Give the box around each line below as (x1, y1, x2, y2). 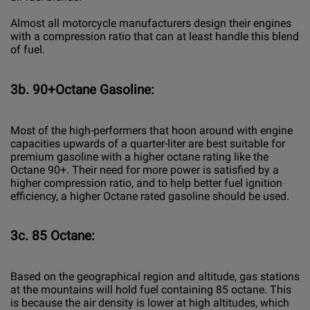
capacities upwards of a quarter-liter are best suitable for (10, 136, 285, 150)
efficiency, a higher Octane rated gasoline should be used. (10, 189, 289, 203)
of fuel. (10, 43, 45, 57)
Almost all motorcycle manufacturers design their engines (10, 17, 291, 30)
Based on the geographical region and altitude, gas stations (10, 270, 300, 284)
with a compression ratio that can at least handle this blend (10, 30, 299, 44)
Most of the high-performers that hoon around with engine (10, 123, 293, 137)
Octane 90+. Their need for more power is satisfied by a (10, 163, 279, 176)
